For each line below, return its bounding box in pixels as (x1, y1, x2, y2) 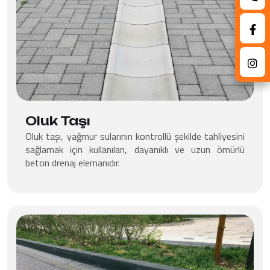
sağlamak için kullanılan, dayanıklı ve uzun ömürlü (25, 142, 245, 157)
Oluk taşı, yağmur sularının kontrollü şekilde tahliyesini (25, 128, 245, 143)
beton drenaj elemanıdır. (25, 155, 120, 170)
